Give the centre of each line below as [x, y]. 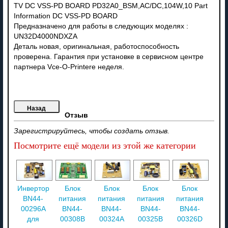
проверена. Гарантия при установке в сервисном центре [108, 56]
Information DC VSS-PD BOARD [65, 16]
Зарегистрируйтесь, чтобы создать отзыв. [91, 131]
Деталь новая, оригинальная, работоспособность [96, 46]
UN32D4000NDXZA [45, 36]
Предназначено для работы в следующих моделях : [101, 26]
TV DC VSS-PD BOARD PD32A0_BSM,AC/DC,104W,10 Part [110, 6]
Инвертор [33, 189]
